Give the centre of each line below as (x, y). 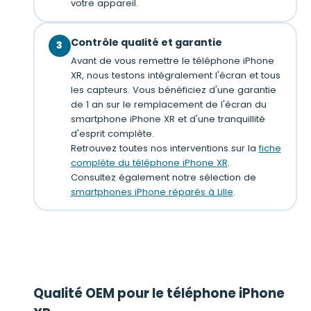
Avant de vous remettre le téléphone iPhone (172, 60)
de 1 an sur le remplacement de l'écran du (168, 104)
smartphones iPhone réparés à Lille (152, 192)
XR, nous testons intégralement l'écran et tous (175, 75)
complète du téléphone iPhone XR (149, 162)
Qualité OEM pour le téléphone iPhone (159, 293)
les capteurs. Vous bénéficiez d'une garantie (173, 90)
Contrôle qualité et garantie (146, 42)
